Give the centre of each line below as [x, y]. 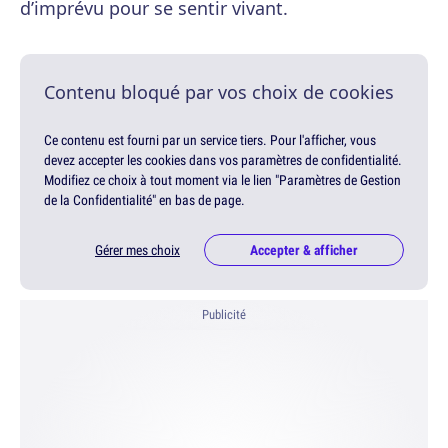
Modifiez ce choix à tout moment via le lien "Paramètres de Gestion [222, 180]
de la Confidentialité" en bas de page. [144, 200]
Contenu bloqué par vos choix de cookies [219, 92]
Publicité [224, 315]
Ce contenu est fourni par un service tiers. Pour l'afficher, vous [210, 140]
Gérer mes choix [137, 250]
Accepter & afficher [304, 250]
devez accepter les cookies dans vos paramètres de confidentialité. [223, 160]
